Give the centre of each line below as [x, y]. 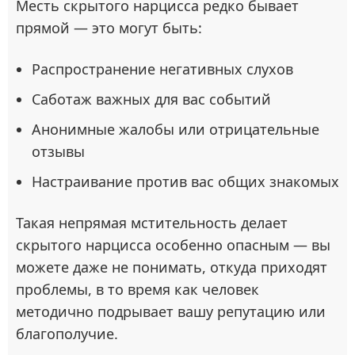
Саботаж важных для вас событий [151, 99]
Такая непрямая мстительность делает [152, 222]
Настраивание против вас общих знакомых [185, 181]
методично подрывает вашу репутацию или [171, 311]
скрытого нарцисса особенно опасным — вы [173, 244]
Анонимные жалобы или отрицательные [176, 129]
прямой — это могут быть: [109, 27]
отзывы [58, 151]
